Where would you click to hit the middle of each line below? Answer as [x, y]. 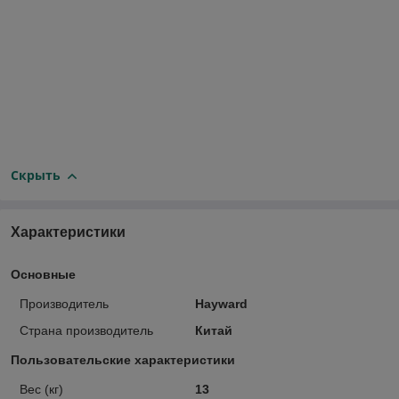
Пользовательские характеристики [123, 360]
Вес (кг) [41, 390]
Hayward [221, 304]
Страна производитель [86, 331]
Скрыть [36, 175]
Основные [43, 275]
